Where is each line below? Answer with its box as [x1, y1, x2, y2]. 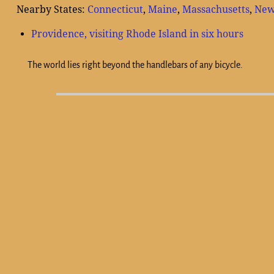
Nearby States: [16, 4, 87, 16]
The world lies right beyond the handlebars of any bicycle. [27, 60, 243, 70]
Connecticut [87, 4, 143, 16]
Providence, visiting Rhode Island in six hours [31, 28, 243, 40]
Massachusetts [182, 4, 250, 16]
